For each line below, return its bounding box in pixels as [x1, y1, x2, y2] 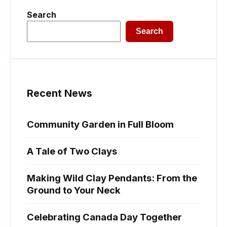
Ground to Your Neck [27, 184, 121, 196]
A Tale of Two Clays [27, 145, 117, 157]
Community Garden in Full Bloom [27, 118, 174, 130]
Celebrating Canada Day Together [27, 211, 182, 222]
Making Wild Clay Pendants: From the [27, 172, 197, 183]
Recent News [27, 87, 92, 99]
